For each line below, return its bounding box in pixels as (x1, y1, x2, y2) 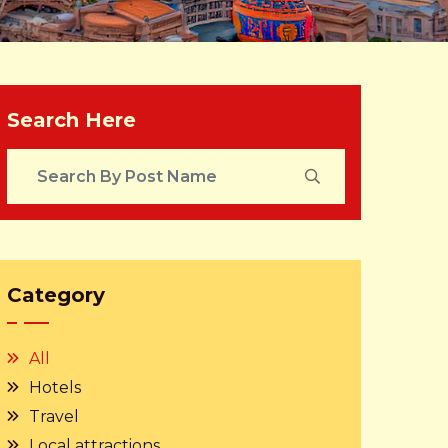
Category (7, 283, 105, 307)
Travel (29, 407, 79, 426)
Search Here (7, 108, 136, 132)
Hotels (29, 378, 81, 397)
